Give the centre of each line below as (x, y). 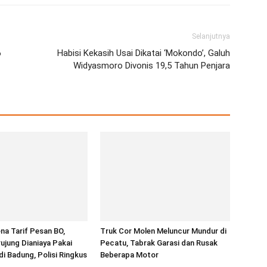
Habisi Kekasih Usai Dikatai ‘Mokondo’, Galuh (144, 53)
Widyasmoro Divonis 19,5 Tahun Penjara (152, 66)
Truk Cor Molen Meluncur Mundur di (163, 231)
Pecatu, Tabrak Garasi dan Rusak (159, 243)
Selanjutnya (211, 36)
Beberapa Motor (129, 255)
